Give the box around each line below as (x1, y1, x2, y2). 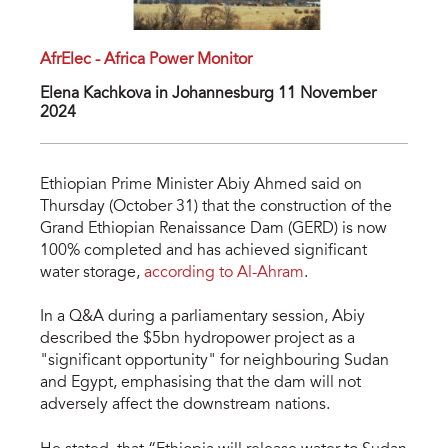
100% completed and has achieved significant (40, 242, 367, 259)
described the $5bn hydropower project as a (40, 331, 355, 348)
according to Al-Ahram (144, 264, 304, 281)
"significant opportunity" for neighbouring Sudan (40, 353, 389, 370)
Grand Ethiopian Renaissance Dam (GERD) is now (40, 220, 387, 237)
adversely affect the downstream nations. (40, 397, 330, 414)
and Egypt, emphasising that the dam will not (40, 375, 361, 392)
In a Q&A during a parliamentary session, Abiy (40, 309, 365, 326)
